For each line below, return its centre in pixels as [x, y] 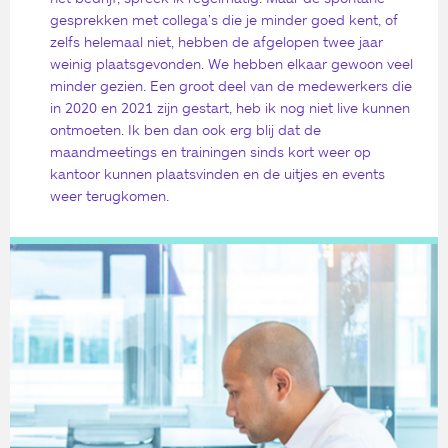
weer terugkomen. [109, 196]
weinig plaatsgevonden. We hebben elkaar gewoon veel [231, 64]
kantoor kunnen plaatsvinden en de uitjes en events [217, 174]
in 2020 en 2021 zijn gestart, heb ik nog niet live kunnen [230, 108]
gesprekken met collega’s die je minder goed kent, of [224, 20]
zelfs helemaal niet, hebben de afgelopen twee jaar [216, 42]
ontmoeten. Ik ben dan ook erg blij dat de [185, 130]
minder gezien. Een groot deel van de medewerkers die [231, 86]
